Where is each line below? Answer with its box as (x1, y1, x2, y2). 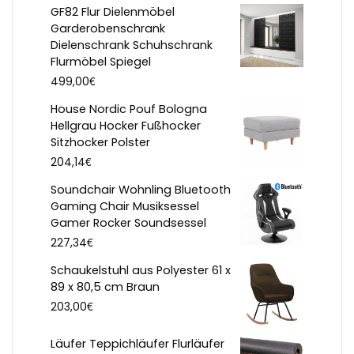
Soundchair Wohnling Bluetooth (51, 182, 231, 198)
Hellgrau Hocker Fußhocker (51, 118, 201, 134)
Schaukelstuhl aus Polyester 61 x (51, 262, 231, 279)
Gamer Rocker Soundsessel (51, 215, 206, 232)
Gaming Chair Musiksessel (51, 198, 199, 215)
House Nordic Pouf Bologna (51, 101, 207, 118)
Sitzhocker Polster (51, 134, 150, 151)
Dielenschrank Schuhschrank (51, 37, 213, 54)
